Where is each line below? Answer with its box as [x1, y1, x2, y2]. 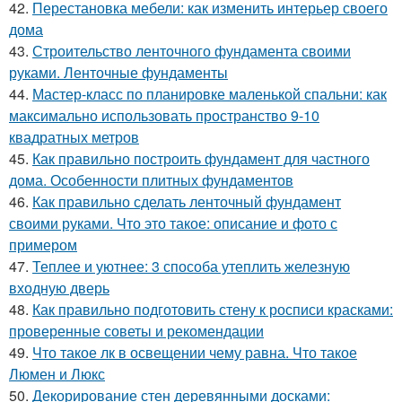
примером [9, 233, 77, 255]
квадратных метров [9, 126, 139, 147]
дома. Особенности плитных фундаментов [9, 169, 293, 190]
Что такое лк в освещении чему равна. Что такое [32, 341, 357, 363]
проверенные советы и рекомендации [9, 319, 264, 341]
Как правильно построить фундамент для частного [32, 147, 370, 169]
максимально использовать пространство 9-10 [9, 104, 319, 126]
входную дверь [9, 276, 109, 298]
